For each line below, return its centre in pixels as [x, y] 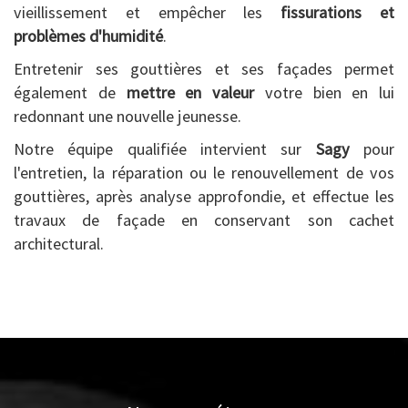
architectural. [59, 244]
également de [70, 93]
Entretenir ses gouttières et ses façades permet [204, 69]
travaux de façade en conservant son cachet [204, 220]
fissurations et [338, 13]
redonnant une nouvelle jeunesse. [127, 117]
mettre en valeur [190, 93]
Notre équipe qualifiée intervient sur [165, 149]
